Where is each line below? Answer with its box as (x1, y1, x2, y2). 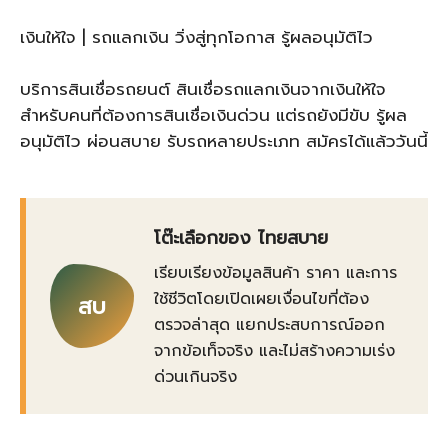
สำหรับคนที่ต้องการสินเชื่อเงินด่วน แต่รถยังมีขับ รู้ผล (20, 102, 407, 128)
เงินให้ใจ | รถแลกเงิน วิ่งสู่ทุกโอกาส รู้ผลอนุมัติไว (20, 24, 373, 50)
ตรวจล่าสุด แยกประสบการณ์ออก (154, 313, 385, 337)
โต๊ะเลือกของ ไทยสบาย (154, 224, 328, 252)
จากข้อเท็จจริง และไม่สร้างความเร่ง (154, 339, 395, 363)
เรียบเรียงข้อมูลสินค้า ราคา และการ (154, 261, 397, 285)
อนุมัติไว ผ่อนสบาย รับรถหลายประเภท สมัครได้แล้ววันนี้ (20, 128, 428, 154)
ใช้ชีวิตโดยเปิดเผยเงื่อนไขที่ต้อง (154, 287, 369, 311)
